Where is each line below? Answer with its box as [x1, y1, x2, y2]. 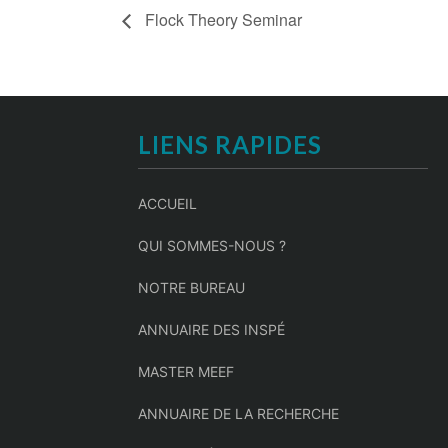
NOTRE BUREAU [138, 279, 246, 297]
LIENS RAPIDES [138, 130, 323, 160]
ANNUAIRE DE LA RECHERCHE [138, 405, 340, 423]
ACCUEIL [138, 195, 198, 213]
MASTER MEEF [138, 363, 235, 381]
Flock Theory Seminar [141, 8, 302, 32]
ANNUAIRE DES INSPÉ [138, 321, 286, 339]
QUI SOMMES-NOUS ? [138, 237, 287, 255]
